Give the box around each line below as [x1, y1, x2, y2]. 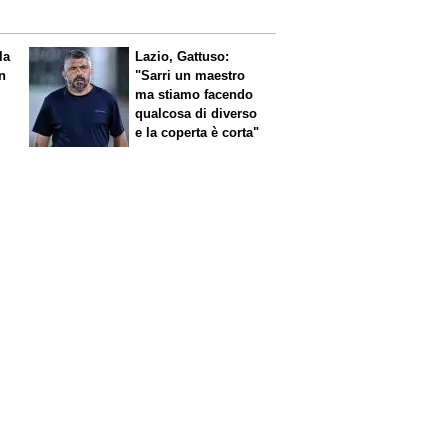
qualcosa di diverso [135, 105, 258, 121]
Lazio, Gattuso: [135, 48, 230, 64]
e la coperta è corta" [135, 124, 260, 140]
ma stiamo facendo [135, 86, 254, 102]
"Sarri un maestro [135, 67, 246, 83]
